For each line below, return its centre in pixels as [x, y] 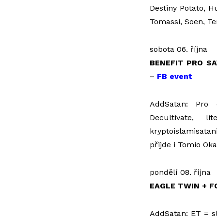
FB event [174, 76]
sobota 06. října [178, 49]
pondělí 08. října [180, 172]
